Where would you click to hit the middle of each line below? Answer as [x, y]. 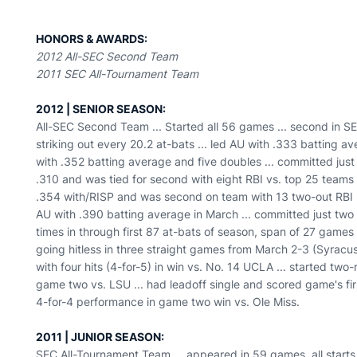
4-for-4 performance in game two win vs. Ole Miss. [168, 302]
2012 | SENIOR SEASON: [101, 109]
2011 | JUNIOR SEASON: [100, 337]
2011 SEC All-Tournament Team [118, 74]
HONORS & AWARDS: [92, 39]
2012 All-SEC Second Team [107, 56]
